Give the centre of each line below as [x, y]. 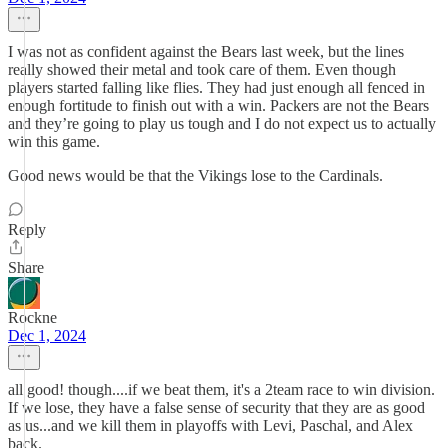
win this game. [54, 141]
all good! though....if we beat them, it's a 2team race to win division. [221, 389]
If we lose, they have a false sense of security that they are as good [216, 407]
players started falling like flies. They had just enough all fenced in [216, 87]
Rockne [32, 317]
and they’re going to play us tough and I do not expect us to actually [222, 123]
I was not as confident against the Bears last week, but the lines [206, 51]
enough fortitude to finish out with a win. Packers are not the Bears [218, 105]
